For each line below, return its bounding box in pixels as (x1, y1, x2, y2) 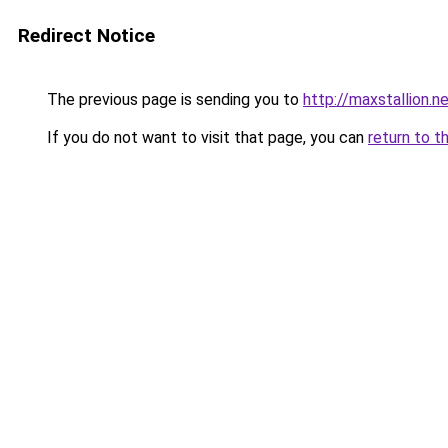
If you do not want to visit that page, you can (43, 128, 368, 147)
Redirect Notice (18, 24, 155, 47)
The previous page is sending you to (43, 90, 303, 109)
